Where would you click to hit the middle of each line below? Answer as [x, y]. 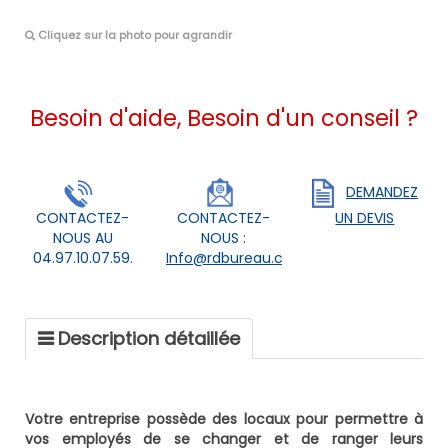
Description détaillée [149, 339]
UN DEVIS [365, 218]
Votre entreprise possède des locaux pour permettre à [224, 419]
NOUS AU [82, 238]
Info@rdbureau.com [236, 258]
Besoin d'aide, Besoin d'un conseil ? [224, 118]
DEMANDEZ [382, 192]
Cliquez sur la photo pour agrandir [133, 35]
